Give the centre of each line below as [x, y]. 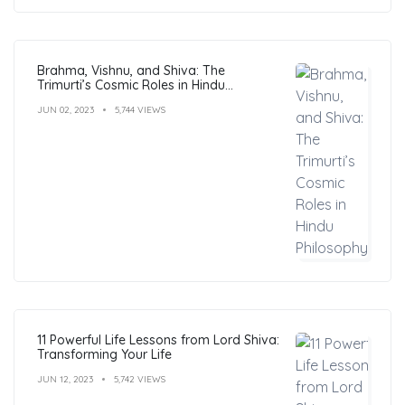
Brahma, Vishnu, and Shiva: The [131, 70]
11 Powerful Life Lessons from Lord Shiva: [158, 339]
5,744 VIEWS [140, 109]
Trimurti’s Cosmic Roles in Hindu [131, 85]
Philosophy [70, 99]
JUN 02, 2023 [66, 109]
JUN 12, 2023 [65, 379]
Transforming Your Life [104, 354]
